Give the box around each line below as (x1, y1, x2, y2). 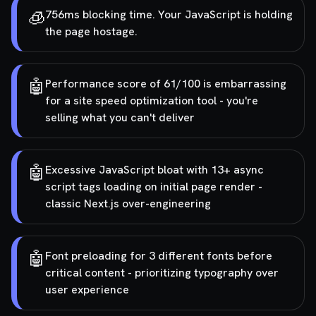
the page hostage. (45, 24, 138, 39)
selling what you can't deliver (45, 110, 195, 125)
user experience (45, 282, 129, 297)
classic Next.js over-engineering (45, 196, 211, 211)
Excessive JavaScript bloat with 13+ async (45, 162, 264, 177)
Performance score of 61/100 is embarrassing (45, 76, 286, 91)
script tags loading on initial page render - (45, 179, 262, 194)
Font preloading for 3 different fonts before (45, 248, 272, 263)
